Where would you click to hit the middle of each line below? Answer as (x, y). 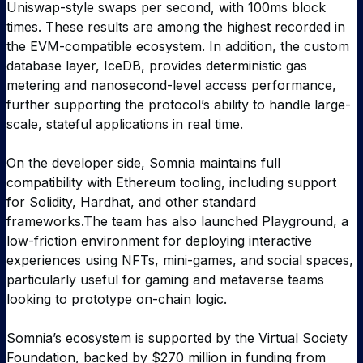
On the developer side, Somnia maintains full (143, 163)
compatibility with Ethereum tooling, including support (171, 183)
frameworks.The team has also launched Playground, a (177, 222)
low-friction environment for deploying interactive (159, 241)
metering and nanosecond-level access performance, (171, 85)
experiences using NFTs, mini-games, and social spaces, (180, 261)
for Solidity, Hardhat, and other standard (131, 202)
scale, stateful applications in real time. (125, 124)
